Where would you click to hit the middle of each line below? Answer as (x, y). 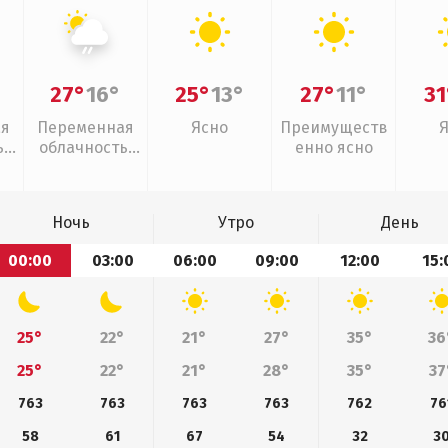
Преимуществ (333, 127)
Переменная (85, 127)
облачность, (85, 147)
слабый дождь (85, 167)
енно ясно (333, 147)
